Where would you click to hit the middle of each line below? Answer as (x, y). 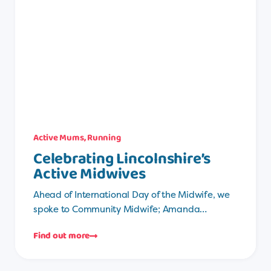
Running (104, 138)
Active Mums (59, 138)
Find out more (62, 236)
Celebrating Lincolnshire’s (122, 159)
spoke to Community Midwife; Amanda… (120, 209)
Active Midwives (90, 175)
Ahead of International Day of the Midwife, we (132, 195)
